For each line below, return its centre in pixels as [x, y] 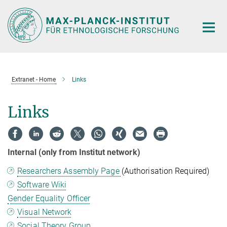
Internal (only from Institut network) [74, 153]
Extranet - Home [33, 79]
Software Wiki [42, 185]
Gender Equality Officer [49, 199]
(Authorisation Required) [165, 171]
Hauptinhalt [24, 9]
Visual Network [45, 212]
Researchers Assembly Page [69, 171]
